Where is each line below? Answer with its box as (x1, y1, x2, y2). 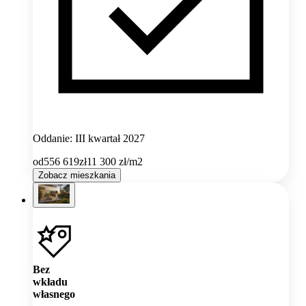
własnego (33, 288, 75, 300)
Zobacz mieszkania (38, 169, 115, 180)
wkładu (33, 275, 68, 288)
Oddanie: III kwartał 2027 (33, 132, 145, 144)
